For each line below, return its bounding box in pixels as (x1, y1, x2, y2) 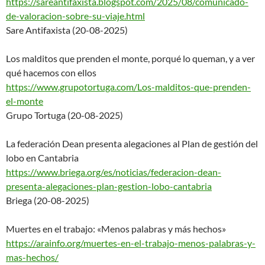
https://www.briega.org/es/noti (6, 166, 132, 177)
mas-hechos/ (6, 251, 59, 263)
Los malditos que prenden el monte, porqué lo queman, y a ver (6, 52, 255, 64)
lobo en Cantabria (6, 151, 79, 163)
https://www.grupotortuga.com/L (6, 80, 142, 92)
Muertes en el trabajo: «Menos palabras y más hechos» (6, 222, 226, 234)
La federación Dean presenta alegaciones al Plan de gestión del (6, 137, 258, 149)
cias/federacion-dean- (132, 166, 221, 177)
